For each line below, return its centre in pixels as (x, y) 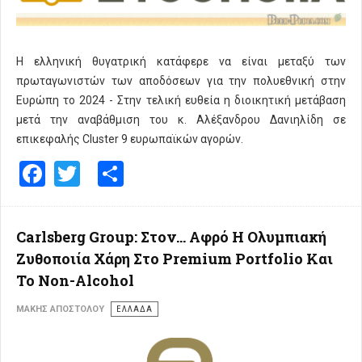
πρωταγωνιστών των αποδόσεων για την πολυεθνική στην (181, 81)
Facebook (99, 172)
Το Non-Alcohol (75, 280)
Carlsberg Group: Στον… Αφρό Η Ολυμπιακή (171, 236)
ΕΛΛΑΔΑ (135, 309)
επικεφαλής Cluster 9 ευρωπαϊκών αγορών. (130, 139)
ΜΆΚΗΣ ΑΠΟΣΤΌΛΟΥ (60, 309)
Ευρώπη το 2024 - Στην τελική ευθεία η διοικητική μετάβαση (181, 101)
